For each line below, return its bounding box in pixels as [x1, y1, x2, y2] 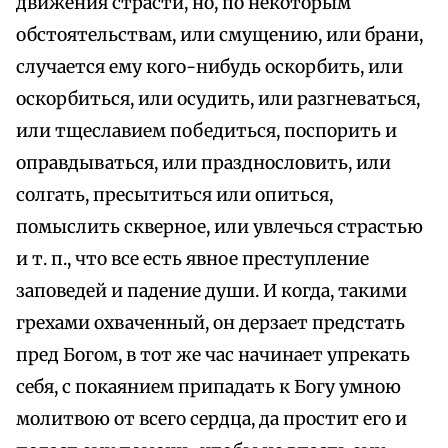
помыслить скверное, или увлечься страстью [16, 216, 423, 239]
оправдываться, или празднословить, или [16, 152, 391, 175]
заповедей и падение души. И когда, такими [16, 280, 407, 303]
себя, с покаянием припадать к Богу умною [16, 376, 401, 399]
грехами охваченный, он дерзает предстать [16, 312, 405, 335]
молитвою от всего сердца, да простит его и [16, 408, 407, 431]
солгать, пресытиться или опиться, [16, 184, 333, 207]
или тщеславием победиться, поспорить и [16, 120, 397, 143]
